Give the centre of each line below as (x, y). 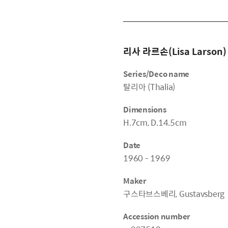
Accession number (157, 216)
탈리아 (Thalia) (149, 87)
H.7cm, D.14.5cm (155, 122)
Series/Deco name (156, 74)
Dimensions (145, 109)
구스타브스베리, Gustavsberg (174, 194)
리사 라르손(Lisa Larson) (175, 51)
